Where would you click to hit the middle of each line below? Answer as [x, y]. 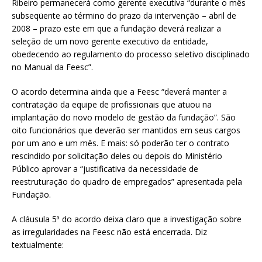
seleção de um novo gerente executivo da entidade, [110, 42]
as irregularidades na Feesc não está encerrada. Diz [109, 232]
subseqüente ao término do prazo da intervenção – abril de [124, 16]
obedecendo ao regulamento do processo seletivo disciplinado [131, 54]
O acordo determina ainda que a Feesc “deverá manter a [119, 92]
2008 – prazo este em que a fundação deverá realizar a [116, 29]
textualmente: [38, 245]
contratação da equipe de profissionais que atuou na [112, 105]
